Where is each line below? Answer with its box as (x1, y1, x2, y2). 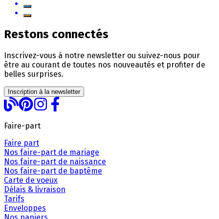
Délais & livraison (4, 184, 66, 194)
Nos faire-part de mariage (4, 147, 99, 157)
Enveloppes (4, 203, 46, 213)
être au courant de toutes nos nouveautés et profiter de (4, 60, 205, 69)
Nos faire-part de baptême (4, 166, 102, 175)
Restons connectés (4, 27, 109, 41)
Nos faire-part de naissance (4, 156, 106, 166)
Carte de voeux (4, 175, 58, 185)
